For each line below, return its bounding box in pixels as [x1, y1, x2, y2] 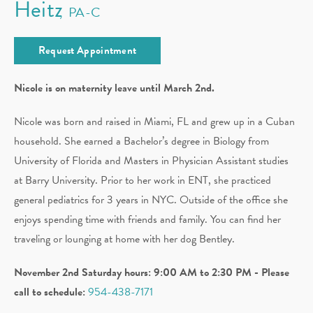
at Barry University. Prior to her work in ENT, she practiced [14, 171, 271, 189]
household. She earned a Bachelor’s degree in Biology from [14, 132, 269, 150]
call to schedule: [14, 283, 88, 300]
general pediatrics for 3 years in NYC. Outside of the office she [14, 191, 288, 208]
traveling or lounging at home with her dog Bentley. [14, 230, 235, 247]
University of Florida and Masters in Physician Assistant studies [14, 152, 289, 169]
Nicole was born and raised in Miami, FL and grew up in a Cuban [14, 112, 295, 130]
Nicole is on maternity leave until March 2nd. [14, 79, 217, 96]
